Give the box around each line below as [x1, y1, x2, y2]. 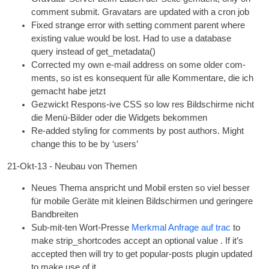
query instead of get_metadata [31, 46, 150, 56]
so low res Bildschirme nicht [142, 99, 255, 109]
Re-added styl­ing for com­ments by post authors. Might [31, 125, 244, 136]
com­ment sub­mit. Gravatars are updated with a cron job [31, 7, 250, 17]
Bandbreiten [31, 210, 79, 220]
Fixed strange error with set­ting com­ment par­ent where [31, 20, 246, 30]
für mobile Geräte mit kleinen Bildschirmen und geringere [31, 196, 253, 207]
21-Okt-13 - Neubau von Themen [7, 161, 138, 171]
